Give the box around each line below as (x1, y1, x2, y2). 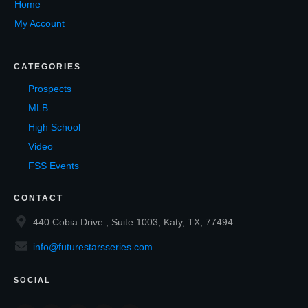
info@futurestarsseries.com (33, 241, 153, 253)
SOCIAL (14, 276, 51, 285)
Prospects (28, 83, 71, 95)
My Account (14, 18, 65, 30)
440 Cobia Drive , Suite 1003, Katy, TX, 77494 (33, 217, 233, 228)
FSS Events (28, 160, 79, 172)
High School (28, 122, 80, 133)
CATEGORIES (14, 62, 81, 72)
